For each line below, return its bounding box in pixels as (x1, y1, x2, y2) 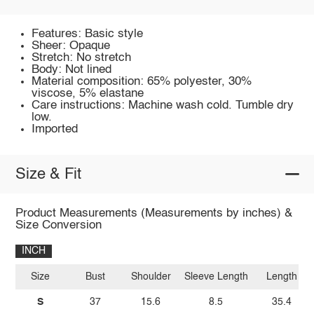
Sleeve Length (184, 272, 248, 282)
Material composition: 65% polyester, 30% (32, 75, 252, 88)
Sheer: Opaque (32, 39, 111, 52)
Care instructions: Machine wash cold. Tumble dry (32, 99, 294, 111)
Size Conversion (15, 219, 102, 231)
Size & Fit (15, 166, 81, 182)
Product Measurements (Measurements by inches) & (15, 207, 292, 219)
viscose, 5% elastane (32, 87, 144, 100)
